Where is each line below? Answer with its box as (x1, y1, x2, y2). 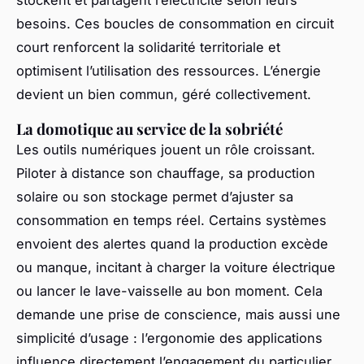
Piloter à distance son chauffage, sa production (16, 165, 315, 182)
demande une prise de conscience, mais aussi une (16, 306, 340, 323)
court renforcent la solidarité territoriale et (16, 39, 280, 56)
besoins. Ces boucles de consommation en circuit (16, 15, 334, 32)
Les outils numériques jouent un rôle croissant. (16, 141, 315, 158)
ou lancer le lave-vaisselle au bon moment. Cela (16, 283, 323, 300)
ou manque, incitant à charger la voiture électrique (16, 259, 336, 276)
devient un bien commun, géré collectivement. (16, 86, 311, 103)
